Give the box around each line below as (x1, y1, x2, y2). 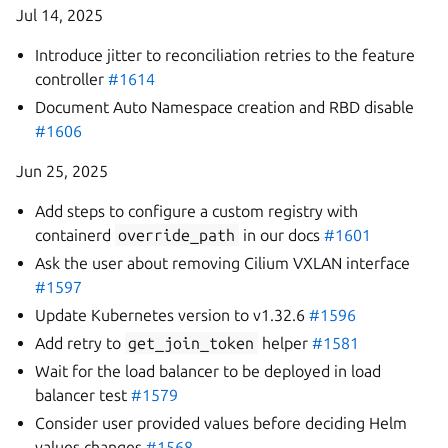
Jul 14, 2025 (16, 6, 103, 24)
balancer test (35, 386, 132, 404)
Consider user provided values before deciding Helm (35, 414, 408, 432)
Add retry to (35, 334, 126, 352)
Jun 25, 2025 (16, 162, 108, 180)
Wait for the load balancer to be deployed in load (35, 362, 382, 380)
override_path (118, 226, 236, 244)
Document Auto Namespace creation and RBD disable (35, 98, 415, 116)
